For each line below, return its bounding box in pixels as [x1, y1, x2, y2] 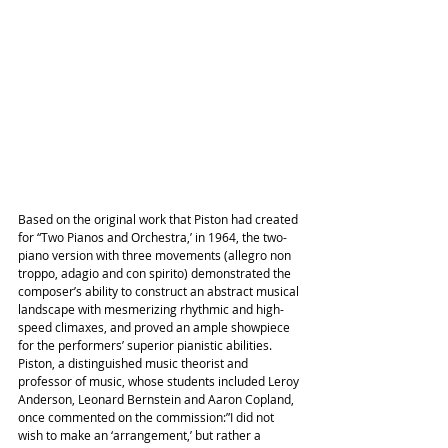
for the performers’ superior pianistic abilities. [18, 336, 275, 353]
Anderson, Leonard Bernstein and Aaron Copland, [18, 390, 297, 407]
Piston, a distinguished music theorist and [18, 354, 251, 371]
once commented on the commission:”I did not [18, 408, 277, 425]
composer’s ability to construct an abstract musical [18, 282, 302, 299]
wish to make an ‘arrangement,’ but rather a [18, 426, 264, 443]
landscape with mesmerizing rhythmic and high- [18, 300, 284, 317]
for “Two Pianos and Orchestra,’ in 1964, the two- [18, 228, 287, 245]
